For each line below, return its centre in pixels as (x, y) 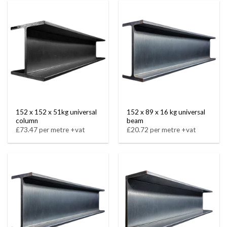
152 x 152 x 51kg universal (56, 112)
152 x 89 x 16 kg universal (166, 112)
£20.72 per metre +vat (162, 130)
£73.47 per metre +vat (51, 130)
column (27, 120)
